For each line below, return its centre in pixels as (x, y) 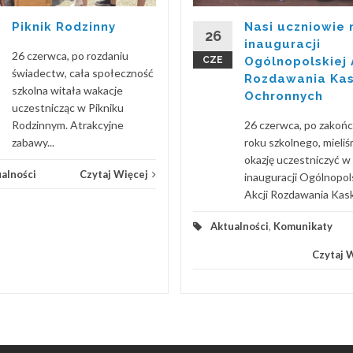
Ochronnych (284, 96)
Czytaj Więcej (114, 174)
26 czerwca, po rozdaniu (70, 56)
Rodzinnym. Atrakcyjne (68, 125)
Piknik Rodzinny (64, 27)
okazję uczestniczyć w (297, 160)
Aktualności (240, 226)
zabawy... (33, 142)
